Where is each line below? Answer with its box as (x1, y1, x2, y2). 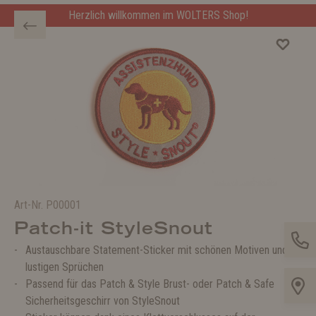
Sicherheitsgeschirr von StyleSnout (25, 294, 180, 308)
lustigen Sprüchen (25, 260, 104, 274)
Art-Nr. (14, 198, 46, 212)
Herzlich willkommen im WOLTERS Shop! (68, 8, 248, 22)
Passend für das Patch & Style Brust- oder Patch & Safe (25, 277, 274, 291)
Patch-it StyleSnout (14, 217, 213, 238)
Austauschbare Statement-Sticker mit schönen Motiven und (25, 243, 288, 257)
